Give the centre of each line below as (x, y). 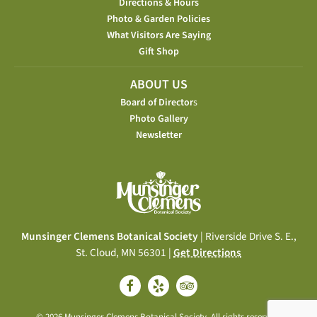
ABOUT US (158, 85)
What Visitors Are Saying (158, 36)
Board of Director (156, 103)
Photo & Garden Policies (158, 19)
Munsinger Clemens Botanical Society (109, 236)
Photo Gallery (158, 119)
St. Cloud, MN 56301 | (125, 253)
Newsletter (158, 136)
